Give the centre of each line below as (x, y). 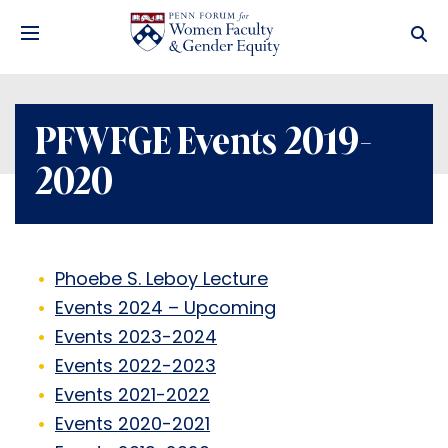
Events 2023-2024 (136, 338)
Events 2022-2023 (135, 367)
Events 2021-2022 (132, 396)
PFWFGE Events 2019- (204, 144)
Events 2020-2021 (132, 425)
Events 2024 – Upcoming (165, 309)
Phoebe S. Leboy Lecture (161, 280)
